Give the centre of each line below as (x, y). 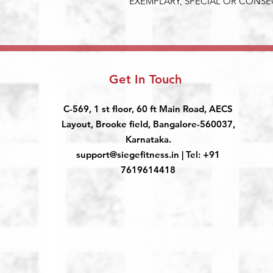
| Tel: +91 (200, 155)
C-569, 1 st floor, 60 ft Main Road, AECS (148, 109)
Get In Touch (146, 80)
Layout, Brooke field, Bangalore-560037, (148, 124)
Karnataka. (148, 140)
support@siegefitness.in (128, 155)
